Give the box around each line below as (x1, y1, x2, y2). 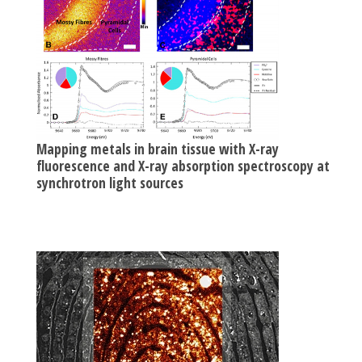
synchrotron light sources (36, 172, 183, 192)
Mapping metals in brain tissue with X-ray (36, 138, 279, 158)
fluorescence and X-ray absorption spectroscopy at (36, 155, 330, 175)
